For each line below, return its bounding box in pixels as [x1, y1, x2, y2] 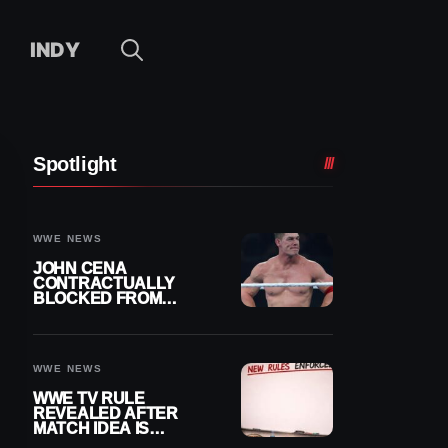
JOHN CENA [33, 259, 127, 277]
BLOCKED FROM [33, 289, 162, 307]
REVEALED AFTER [33, 404, 178, 422]
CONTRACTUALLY [33, 274, 176, 292]
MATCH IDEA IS [33, 419, 150, 437]
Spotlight [33, 152, 117, 175]
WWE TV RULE [33, 389, 145, 407]
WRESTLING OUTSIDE [33, 304, 201, 322]
